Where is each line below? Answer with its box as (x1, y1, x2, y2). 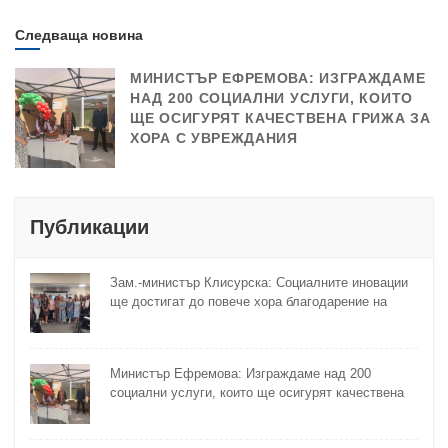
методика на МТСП (110, 313, 226, 329)
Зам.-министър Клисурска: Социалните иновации (110, 275, 408, 291)
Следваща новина (15, 27, 143, 44)
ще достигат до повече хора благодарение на (110, 294, 387, 310)
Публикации (30, 216, 149, 239)
